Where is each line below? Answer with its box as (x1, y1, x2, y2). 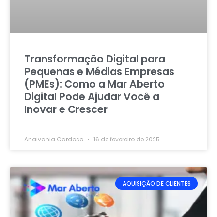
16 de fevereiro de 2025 (92, 135, 160, 144)
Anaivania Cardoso (24, 135, 85, 144)
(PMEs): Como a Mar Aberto (24, 77, 165, 92)
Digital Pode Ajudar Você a (24, 90, 159, 104)
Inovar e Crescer (24, 102, 108, 117)
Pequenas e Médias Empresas (24, 64, 174, 79)
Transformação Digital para (24, 52, 165, 66)
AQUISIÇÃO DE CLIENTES (122, 179, 191, 187)
